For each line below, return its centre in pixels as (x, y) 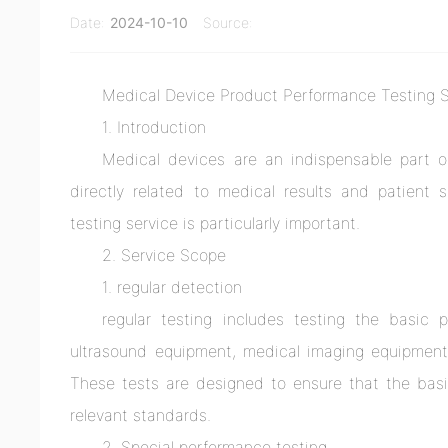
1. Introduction (154, 127)
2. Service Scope (164, 255)
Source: (228, 23)
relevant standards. (141, 415)
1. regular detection (172, 287)
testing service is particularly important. (215, 223)
